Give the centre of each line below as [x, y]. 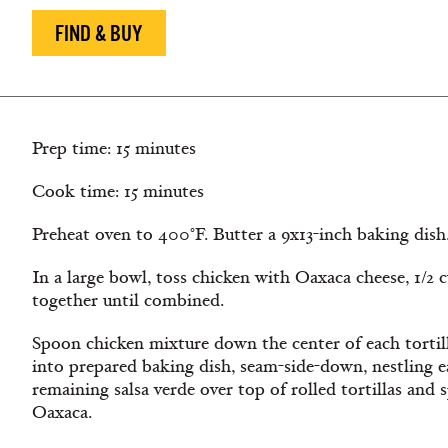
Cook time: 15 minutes [118, 191]
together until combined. [128, 300]
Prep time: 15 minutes [114, 148]
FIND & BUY [99, 33]
